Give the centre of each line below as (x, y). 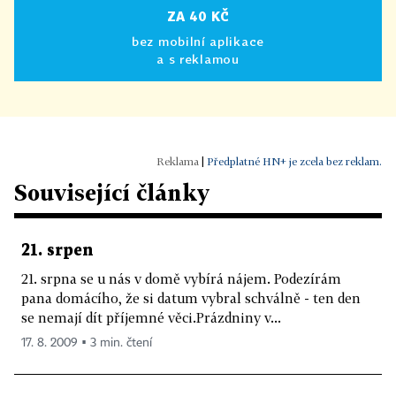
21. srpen (57, 250)
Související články (112, 192)
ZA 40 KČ (198, 16)
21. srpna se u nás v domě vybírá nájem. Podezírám (181, 278)
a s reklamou (198, 58)
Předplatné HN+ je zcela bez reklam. (294, 161)
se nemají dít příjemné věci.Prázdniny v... (151, 317)
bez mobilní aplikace (198, 41)
